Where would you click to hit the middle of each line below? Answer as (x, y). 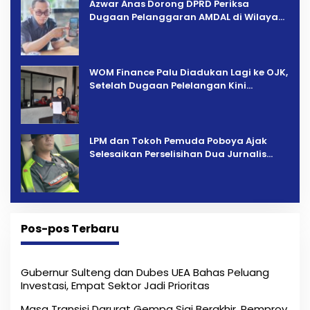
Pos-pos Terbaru (70, 229)
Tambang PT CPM (133, 30)
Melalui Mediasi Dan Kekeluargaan (174, 167)
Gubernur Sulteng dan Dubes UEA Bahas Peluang (145, 273)
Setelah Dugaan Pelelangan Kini (168, 86)
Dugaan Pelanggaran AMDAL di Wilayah (187, 17)
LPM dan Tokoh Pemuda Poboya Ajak (178, 141)
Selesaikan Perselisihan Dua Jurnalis (178, 154)
